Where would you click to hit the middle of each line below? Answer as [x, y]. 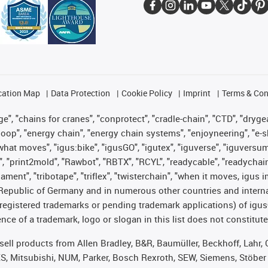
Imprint [197, 93]
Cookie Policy [147, 93]
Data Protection [81, 93]
